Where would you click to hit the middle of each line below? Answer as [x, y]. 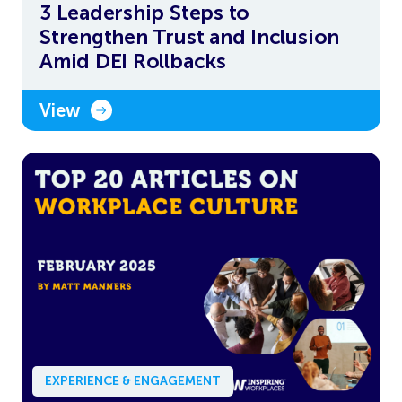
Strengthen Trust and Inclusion [190, 37]
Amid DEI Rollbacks [133, 61]
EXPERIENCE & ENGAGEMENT [133, 380]
